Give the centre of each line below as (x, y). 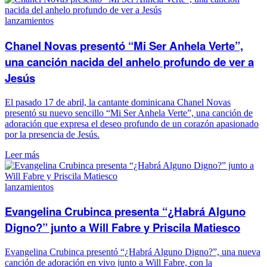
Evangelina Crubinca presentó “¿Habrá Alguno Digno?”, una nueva (133, 252)
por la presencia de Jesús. (52, 134)
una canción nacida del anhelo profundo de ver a (129, 61)
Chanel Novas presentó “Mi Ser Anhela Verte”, (124, 45)
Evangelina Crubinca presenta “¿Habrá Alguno (125, 212)
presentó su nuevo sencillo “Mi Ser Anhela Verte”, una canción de (129, 113)
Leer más (22, 154)
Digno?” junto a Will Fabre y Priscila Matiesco (122, 228)
